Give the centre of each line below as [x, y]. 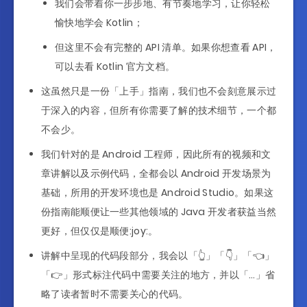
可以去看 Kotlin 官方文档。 [115, 66]
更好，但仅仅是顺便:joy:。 [100, 231]
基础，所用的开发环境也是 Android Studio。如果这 [158, 193]
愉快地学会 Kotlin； [99, 23]
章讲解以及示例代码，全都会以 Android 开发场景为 [156, 173]
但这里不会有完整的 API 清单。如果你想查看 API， [166, 47]
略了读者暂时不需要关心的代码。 [115, 294]
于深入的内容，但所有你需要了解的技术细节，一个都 [159, 110]
